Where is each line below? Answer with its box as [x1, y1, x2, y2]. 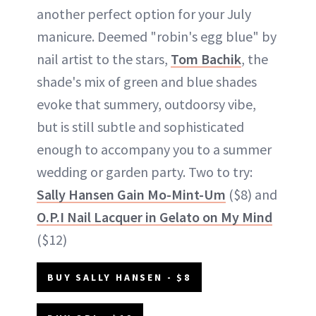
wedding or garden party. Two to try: [37, 163, 253, 181]
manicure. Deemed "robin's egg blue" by [37, 28, 276, 46]
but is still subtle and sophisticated [37, 118, 244, 136]
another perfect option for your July [37, 5, 251, 23]
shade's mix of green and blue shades [37, 73, 257, 91]
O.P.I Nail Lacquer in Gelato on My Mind [37, 208, 272, 226]
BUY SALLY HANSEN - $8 [47, 271, 191, 284]
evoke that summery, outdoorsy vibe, [37, 95, 256, 114]
